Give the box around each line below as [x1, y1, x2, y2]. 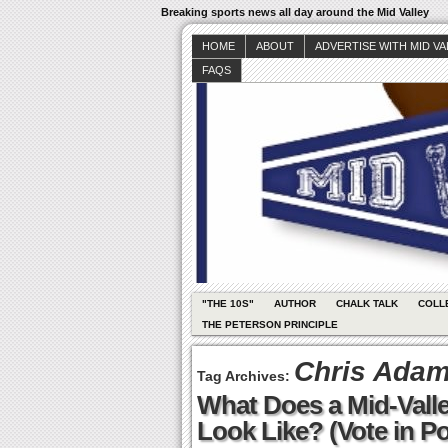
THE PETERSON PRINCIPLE [202, 319, 338, 330]
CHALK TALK [336, 298, 398, 309]
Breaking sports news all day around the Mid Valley [161, 6, 429, 18]
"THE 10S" [202, 298, 254, 309]
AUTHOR [274, 298, 316, 309]
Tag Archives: [197, 368, 294, 384]
